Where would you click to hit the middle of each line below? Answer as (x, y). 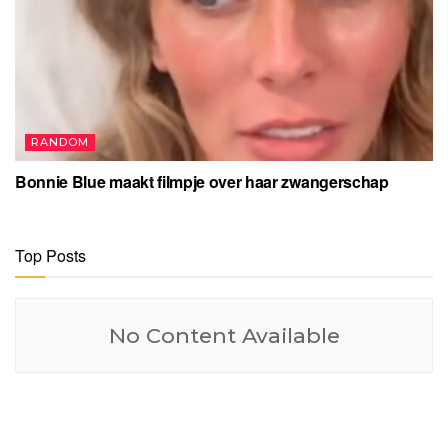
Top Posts (50, 255)
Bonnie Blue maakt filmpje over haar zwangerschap (202, 181)
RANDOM (60, 141)
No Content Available (224, 335)
